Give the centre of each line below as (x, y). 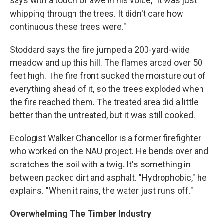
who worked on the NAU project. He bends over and (109, 151)
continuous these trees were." (68, 26)
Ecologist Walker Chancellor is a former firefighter (105, 138)
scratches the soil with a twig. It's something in (100, 164)
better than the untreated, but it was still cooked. (102, 115)
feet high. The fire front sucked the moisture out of (108, 75)
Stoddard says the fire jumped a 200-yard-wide (100, 49)
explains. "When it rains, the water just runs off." (101, 190)
